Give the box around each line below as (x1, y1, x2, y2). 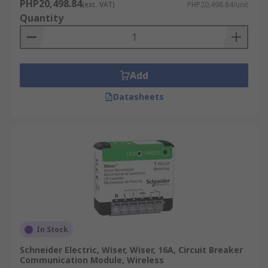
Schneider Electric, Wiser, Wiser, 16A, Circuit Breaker (20, 244, 243, 255)
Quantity (20, 11, 63, 25)
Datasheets (112, 91, 164, 102)
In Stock (36, 224, 68, 234)
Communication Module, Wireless (20, 254, 164, 266)
